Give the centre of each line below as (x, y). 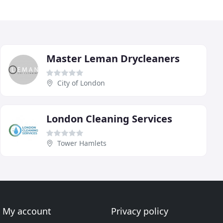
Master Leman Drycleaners (113, 58)
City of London (81, 83)
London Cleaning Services (109, 118)
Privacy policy (139, 211)
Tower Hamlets (82, 143)
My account (27, 211)
